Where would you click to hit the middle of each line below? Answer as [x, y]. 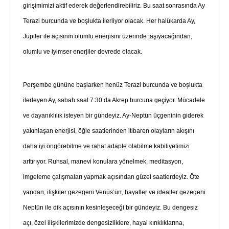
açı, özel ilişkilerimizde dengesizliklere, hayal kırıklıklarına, [104, 223]
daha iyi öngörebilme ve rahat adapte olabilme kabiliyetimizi [106, 146]
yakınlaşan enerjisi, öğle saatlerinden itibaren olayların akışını [109, 131]
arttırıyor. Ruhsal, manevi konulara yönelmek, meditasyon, [103, 161]
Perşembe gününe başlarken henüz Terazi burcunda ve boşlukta [113, 85]
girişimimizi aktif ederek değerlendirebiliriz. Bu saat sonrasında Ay [114, 5]
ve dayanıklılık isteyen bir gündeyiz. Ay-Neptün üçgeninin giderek [113, 115]
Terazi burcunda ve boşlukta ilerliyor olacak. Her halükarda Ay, [109, 21]
